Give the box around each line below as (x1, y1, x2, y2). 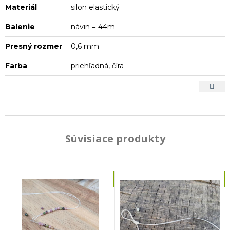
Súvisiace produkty (65, 131, 165, 145)
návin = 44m (71, 22, 116, 31)
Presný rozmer (5, 41, 62, 51)
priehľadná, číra (71, 61, 124, 70)
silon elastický (71, 2, 120, 12)
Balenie (5, 22, 35, 31)
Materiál (5, 2, 37, 12)
